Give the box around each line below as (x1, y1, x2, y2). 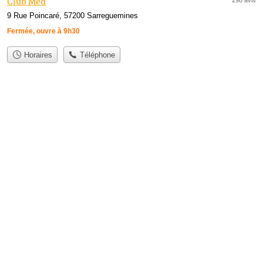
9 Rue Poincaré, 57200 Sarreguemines (7, 11, 138, 20)
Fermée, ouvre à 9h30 (7, 26, 80, 35)
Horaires (21, 50, 52, 60)
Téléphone (77, 50, 116, 60)
